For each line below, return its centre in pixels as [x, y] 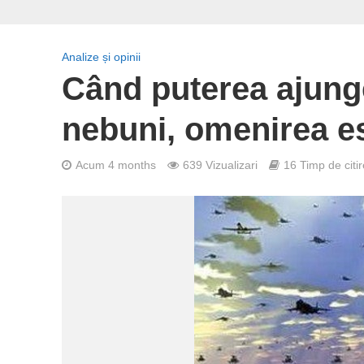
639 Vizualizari [220, 165]
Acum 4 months [115, 165]
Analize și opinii [101, 57]
